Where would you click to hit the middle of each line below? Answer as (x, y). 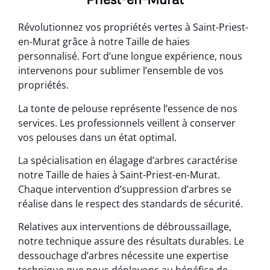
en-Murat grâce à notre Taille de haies (104, 42)
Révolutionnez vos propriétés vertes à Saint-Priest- (133, 27)
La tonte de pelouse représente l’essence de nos (128, 108)
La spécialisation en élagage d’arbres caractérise (128, 160)
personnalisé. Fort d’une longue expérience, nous (130, 56)
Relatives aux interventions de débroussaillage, (125, 227)
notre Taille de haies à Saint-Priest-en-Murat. (119, 174)
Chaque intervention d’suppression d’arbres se (125, 189)
